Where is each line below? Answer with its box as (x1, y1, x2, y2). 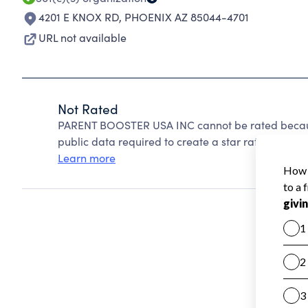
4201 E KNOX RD (38, 10, 119, 24)
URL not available (38, 30, 126, 45)
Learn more (58, 151, 115, 165)
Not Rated (58, 100, 118, 118)
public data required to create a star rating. (58, 134, 276, 148)
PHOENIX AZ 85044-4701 (124, 10, 249, 24)
